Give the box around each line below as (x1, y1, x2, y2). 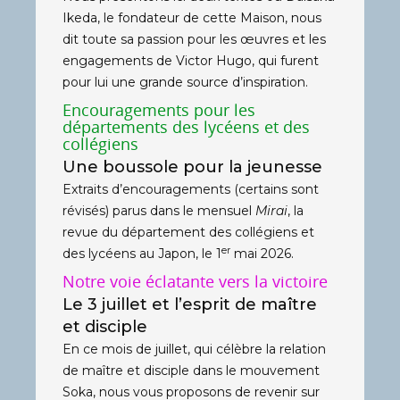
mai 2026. (230, 245, 294, 262)
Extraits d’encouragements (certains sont (62, 180, 319, 197)
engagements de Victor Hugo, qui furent (62, 52, 319, 69)
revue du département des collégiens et (62, 223, 314, 240)
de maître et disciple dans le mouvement (62, 362, 320, 379)
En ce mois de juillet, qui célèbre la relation (62, 340, 326, 357)
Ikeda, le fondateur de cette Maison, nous (62, 9, 321, 26)
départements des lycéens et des (62, 115, 310, 137)
